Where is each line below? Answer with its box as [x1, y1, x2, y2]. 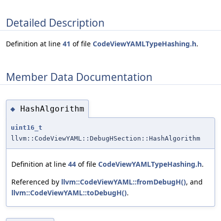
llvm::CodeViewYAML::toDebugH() [11, 188, 127, 198]
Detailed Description [6, 15, 105, 30]
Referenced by [11, 177, 61, 187]
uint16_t [11, 124, 42, 132]
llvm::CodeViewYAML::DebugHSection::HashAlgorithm [11, 135, 200, 143]
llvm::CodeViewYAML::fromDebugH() [61, 177, 186, 187]
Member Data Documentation [6, 70, 152, 84]
